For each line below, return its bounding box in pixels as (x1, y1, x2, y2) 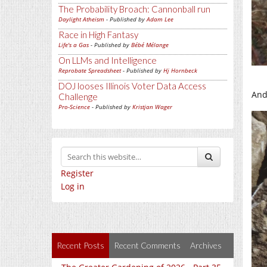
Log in (61, 181, 85, 193)
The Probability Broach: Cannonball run (58, 4, 210, 15)
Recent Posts (57, 240, 104, 251)
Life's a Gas (58, 41, 89, 49)
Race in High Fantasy (58, 29, 138, 41)
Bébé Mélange (131, 41, 169, 49)
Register (61, 167, 94, 179)
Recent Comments (114, 240, 181, 251)
